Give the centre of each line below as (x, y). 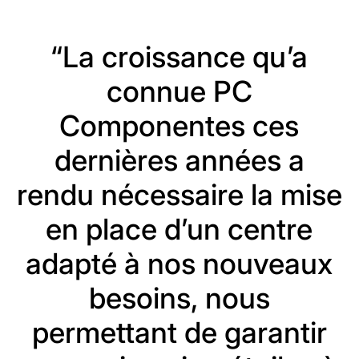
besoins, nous (179, 298)
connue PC (179, 92)
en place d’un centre (179, 230)
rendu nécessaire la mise (179, 195)
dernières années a (179, 161)
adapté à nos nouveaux (179, 264)
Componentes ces (179, 126)
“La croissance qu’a (179, 57)
